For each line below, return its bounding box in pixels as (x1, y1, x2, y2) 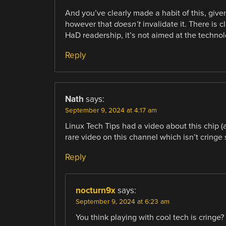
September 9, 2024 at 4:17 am (65, 106, 157, 115)
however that (65, 19, 114, 30)
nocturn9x (75, 185, 116, 196)
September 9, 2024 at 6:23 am (75, 198, 169, 206)
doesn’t (114, 19, 141, 30)
